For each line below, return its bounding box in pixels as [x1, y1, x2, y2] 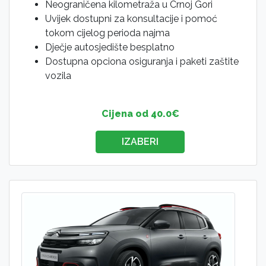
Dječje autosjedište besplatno [45, 42, 175, 53]
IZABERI [122, 136, 159, 148]
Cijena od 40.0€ [101, 108, 179, 120]
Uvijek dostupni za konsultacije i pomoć [45, 13, 217, 25]
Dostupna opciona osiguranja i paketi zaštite [45, 56, 239, 68]
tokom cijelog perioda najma [45, 27, 170, 39]
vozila [45, 70, 71, 82]
